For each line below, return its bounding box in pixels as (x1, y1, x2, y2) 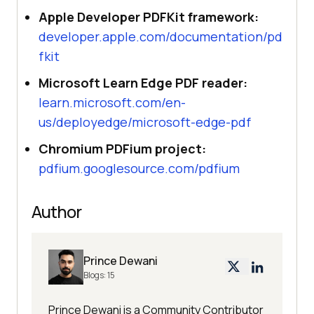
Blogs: (83, 269, 107, 282)
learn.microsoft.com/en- (39, 94, 186, 111)
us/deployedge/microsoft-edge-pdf (39, 114, 251, 131)
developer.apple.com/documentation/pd (39, 28, 282, 46)
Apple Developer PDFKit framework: (39, 8, 259, 26)
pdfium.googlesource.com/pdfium (39, 160, 240, 177)
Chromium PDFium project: (39, 140, 206, 158)
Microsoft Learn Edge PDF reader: (39, 74, 247, 92)
